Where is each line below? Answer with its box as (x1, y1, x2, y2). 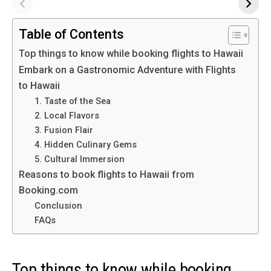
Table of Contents (19, 26, 124, 42)
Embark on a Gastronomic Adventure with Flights (19, 64, 236, 76)
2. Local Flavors (34, 109, 99, 121)
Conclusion (34, 200, 82, 211)
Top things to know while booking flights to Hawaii (19, 47, 243, 59)
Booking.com (19, 184, 78, 196)
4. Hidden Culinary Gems (34, 139, 137, 150)
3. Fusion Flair (34, 124, 93, 135)
